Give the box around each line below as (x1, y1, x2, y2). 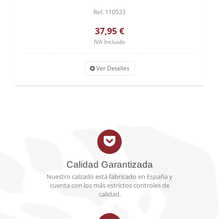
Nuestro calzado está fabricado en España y (46, 172, 173, 181)
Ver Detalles (94, 64, 130, 72)
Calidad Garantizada (66, 159, 153, 170)
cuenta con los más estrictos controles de (49, 181, 170, 190)
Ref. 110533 (93, 8, 126, 16)
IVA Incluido (94, 38, 125, 46)
